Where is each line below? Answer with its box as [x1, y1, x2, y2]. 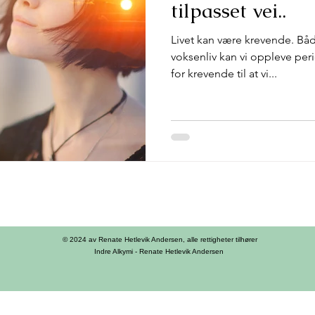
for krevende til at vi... [171, 67, 277, 80]
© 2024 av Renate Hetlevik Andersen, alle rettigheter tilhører [62, 235, 257, 243]
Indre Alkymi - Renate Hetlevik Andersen [94, 247, 226, 255]
